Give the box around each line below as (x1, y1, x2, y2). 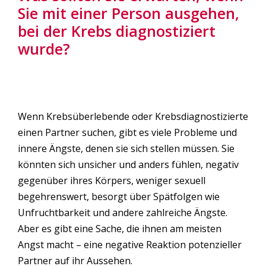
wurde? (18, 39, 70, 59)
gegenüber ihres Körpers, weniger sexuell (18, 173, 205, 187)
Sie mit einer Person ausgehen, (18, 3, 239, 24)
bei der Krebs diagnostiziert (18, 21, 216, 42)
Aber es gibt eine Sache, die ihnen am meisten (18, 221, 221, 235)
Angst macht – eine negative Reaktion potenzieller (18, 237, 242, 251)
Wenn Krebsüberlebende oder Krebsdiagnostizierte (18, 109, 248, 123)
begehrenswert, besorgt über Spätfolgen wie (18, 189, 220, 203)
